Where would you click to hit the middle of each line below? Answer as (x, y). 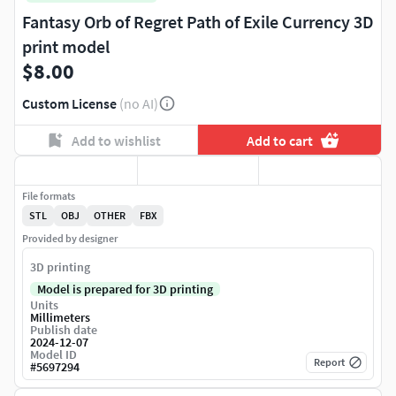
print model (66, 47)
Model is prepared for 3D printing (125, 289)
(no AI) (139, 104)
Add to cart (280, 140)
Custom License (69, 104)
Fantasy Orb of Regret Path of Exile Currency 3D (198, 22)
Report (329, 362)
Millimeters (60, 318)
